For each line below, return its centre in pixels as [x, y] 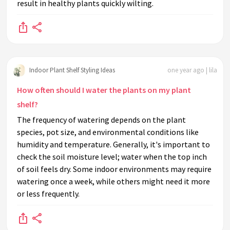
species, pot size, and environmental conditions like [108, 132]
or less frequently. [48, 194]
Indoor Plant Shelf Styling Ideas [72, 70]
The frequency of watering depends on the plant [101, 120]
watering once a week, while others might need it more [113, 181]
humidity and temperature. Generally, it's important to [113, 145]
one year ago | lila [192, 70]
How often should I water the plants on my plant [104, 90]
